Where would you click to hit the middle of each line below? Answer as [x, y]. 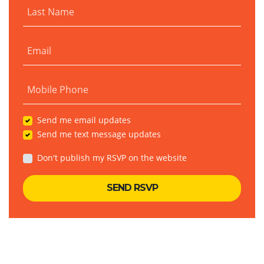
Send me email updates [84, 120]
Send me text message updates [99, 134]
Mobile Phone [58, 89]
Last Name [51, 11]
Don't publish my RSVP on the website [112, 157]
